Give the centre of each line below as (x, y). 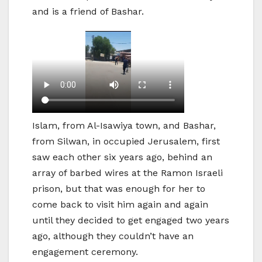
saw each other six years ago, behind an (122, 157)
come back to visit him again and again (120, 205)
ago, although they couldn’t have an (113, 236)
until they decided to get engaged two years (131, 220)
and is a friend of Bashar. (88, 12)
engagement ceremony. (85, 252)
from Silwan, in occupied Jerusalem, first (126, 142)
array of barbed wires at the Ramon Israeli (127, 173)
